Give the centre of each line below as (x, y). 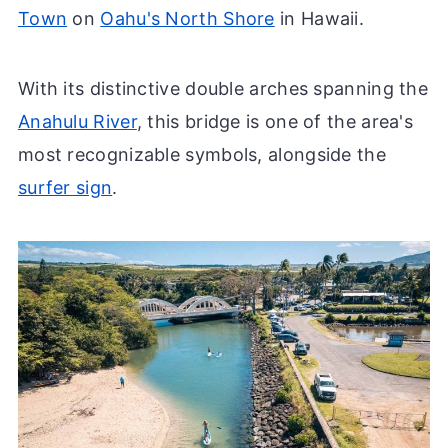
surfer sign (65, 188)
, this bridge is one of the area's (275, 122)
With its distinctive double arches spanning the (223, 89)
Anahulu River (77, 122)
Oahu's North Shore (187, 19)
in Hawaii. (319, 19)
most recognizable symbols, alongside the (201, 155)
